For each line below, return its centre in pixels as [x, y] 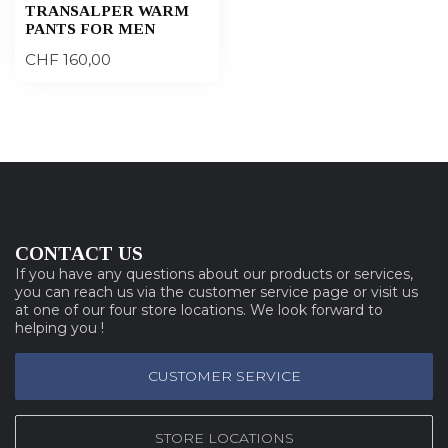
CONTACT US [79, 253]
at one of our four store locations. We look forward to [199, 309]
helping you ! [59, 327]
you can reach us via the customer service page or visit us [216, 291]
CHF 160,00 [68, 59]
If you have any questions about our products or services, [214, 273]
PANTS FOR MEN [90, 28]
